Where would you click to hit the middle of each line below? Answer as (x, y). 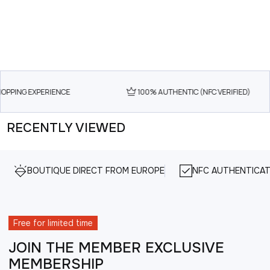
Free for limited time (53, 223)
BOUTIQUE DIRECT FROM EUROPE (96, 171)
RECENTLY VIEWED (66, 128)
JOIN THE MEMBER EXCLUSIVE (116, 247)
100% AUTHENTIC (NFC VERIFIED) (190, 92)
